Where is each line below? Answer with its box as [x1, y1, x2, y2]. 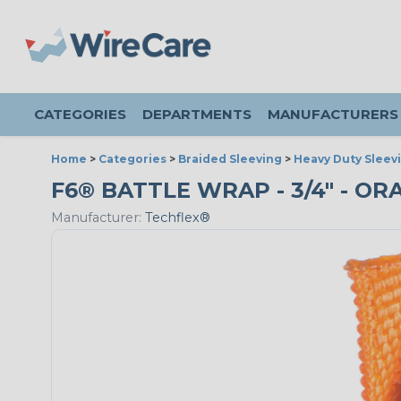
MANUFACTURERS [268, 106, 398, 123]
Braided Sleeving [178, 152, 282, 166]
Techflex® [141, 209, 210, 226]
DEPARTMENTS [142, 106, 252, 123]
